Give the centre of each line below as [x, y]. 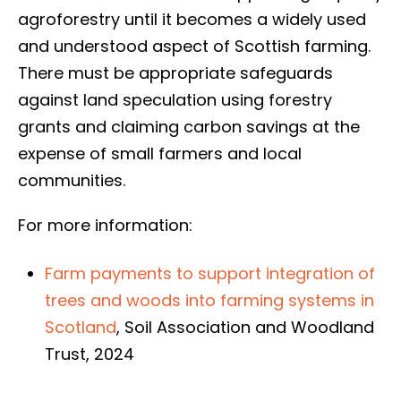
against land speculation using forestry [175, 100]
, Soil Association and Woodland [245, 327]
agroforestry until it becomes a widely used [192, 19]
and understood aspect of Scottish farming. [194, 46]
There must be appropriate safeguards [175, 73]
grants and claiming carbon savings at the [189, 127]
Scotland [81, 327]
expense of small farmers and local [160, 154]
